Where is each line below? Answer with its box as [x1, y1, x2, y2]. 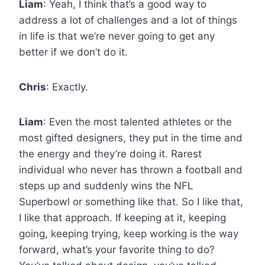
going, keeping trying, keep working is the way [19, 227, 238, 240]
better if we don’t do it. [19, 46, 128, 58]
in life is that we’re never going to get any [19, 30, 215, 42]
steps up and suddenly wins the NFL [19, 179, 193, 192]
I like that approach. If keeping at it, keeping [19, 211, 226, 224]
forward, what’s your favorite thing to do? [19, 243, 215, 256]
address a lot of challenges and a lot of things [19, 14, 237, 26]
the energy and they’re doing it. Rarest [19, 147, 202, 160]
